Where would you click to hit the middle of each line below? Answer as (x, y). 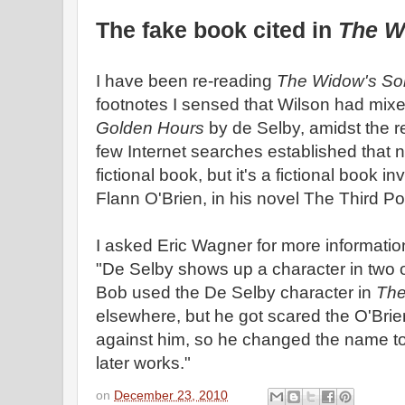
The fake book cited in (217, 30)
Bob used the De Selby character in (236, 292)
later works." (143, 363)
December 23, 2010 (171, 395)
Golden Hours (150, 128)
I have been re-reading (186, 81)
